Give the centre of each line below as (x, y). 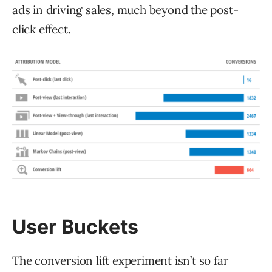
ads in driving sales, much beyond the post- (125, 9)
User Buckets (76, 226)
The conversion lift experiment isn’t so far (120, 260)
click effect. (42, 29)
